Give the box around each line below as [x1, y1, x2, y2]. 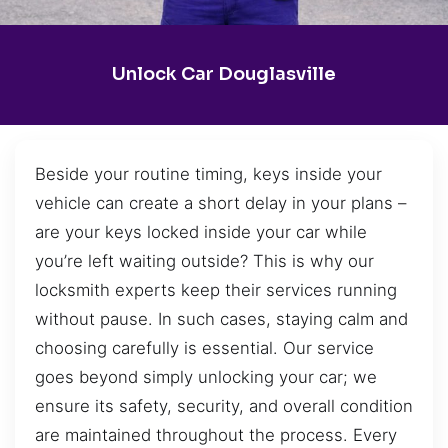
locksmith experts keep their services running [35, 279, 397, 300]
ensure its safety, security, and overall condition [35, 395, 413, 416]
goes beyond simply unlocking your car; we [35, 366, 377, 387]
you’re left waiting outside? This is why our [35, 250, 374, 271]
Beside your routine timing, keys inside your [35, 163, 382, 184]
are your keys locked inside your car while [35, 221, 367, 242]
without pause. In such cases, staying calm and [35, 308, 408, 329]
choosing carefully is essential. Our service [35, 337, 374, 358]
